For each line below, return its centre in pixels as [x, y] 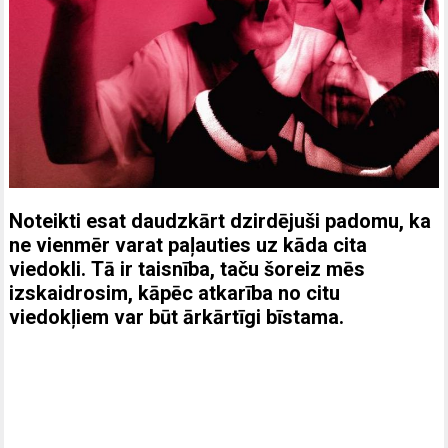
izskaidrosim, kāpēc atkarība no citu [175, 293]
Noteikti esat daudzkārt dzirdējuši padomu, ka [220, 221]
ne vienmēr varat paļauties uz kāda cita [188, 245]
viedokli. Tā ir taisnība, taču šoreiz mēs [187, 269]
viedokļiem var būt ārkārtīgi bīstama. [177, 317]
